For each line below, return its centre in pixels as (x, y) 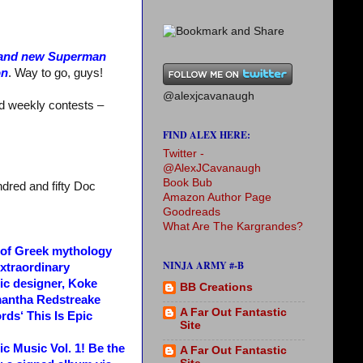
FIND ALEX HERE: (207, 135)
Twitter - (184, 154)
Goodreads (192, 212)
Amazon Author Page (217, 197)
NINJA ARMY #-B (203, 265)
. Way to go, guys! (56, 73)
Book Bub (188, 183)
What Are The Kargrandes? (233, 226)
